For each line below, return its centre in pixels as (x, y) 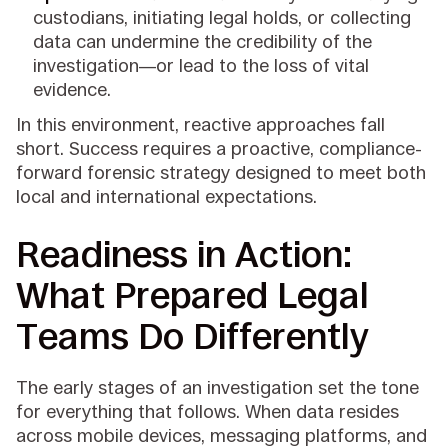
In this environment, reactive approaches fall (201, 125)
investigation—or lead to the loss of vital (201, 65)
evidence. (75, 89)
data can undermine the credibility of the (203, 41)
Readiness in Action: (184, 255)
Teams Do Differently (193, 337)
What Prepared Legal (193, 296)
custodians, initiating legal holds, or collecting (222, 17)
